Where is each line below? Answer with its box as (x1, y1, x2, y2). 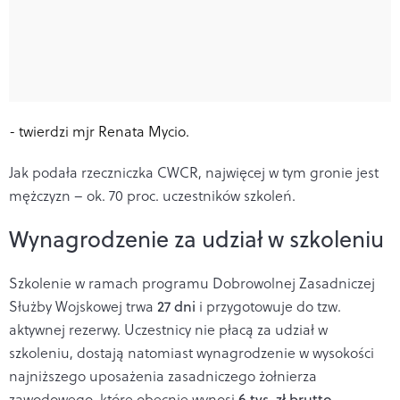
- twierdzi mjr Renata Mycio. (9, 121, 189, 141)
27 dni (157, 296, 196, 316)
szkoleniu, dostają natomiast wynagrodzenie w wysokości (9, 342, 374, 362)
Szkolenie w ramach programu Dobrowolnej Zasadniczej (9, 272, 375, 293)
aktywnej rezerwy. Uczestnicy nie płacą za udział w (9, 319, 328, 339)
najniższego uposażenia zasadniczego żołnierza (9, 365, 317, 386)
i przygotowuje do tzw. (196, 296, 341, 316)
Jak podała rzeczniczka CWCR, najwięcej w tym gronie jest (9, 162, 379, 182)
